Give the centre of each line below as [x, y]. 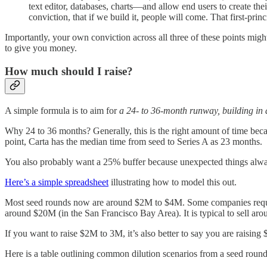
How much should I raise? [69, 71]
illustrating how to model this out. [173, 182]
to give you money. [41, 48]
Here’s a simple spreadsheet [57, 182]
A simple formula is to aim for [62, 110]
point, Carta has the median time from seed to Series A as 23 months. [133, 141]
